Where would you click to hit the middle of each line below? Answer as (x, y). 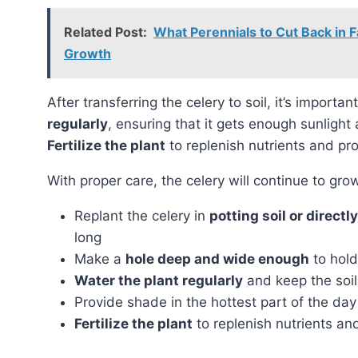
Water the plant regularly (159, 280)
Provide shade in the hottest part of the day (215, 302)
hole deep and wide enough (217, 259)
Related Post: (105, 32)
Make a (100, 259)
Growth (88, 53)
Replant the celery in (142, 215)
